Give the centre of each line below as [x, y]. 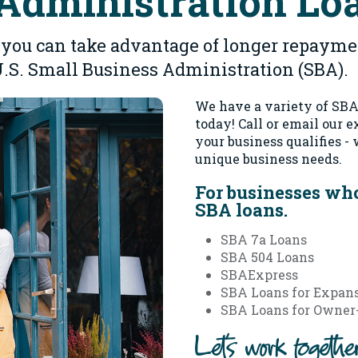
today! [217, 123]
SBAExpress [259, 274]
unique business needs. [268, 159]
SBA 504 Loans [267, 257]
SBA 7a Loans [264, 239]
